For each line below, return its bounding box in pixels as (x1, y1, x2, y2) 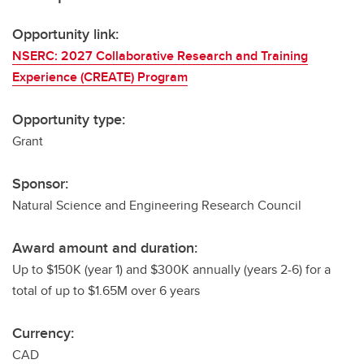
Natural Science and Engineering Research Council (12, 196, 301, 214)
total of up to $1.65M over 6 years (12, 281, 200, 300)
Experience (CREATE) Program (12, 67, 188, 86)
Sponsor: (12, 173, 68, 194)
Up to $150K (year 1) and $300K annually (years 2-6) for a (12, 260, 331, 279)
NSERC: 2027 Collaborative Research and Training (12, 46, 308, 65)
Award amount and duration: (12, 237, 197, 258)
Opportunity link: (12, 24, 119, 45)
